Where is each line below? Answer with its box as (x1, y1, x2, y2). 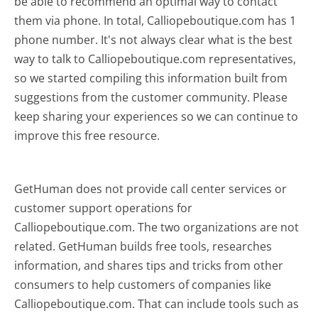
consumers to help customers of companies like (14, 277, 272, 293)
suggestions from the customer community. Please (14, 89, 288, 106)
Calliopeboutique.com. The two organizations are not (14, 219, 300, 236)
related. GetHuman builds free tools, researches (14, 238, 273, 255)
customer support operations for (14, 200, 193, 216)
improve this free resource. (14, 128, 160, 144)
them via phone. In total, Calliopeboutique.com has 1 (14, 13, 297, 29)
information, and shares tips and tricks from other (14, 258, 284, 274)
